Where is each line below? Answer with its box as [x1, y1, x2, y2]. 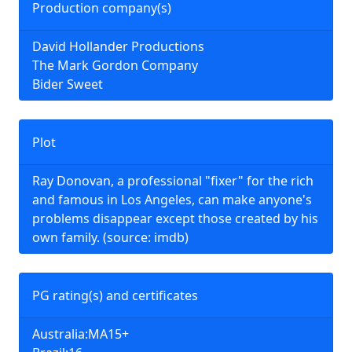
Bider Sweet [32, 75, 103, 93]
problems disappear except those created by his [32, 210, 318, 227]
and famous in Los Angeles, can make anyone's [32, 191, 312, 208]
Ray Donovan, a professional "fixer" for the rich [32, 172, 313, 189]
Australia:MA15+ [32, 325, 129, 343]
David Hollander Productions [32, 38, 204, 55]
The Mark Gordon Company [32, 57, 198, 74]
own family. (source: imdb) [32, 229, 189, 246]
